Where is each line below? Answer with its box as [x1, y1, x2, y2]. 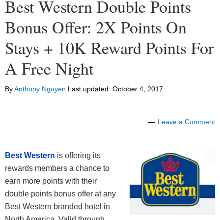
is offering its [55, 151, 101, 160]
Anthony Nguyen [14, 85, 66, 93]
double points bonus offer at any [5, 190, 116, 198]
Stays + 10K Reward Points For [5, 36, 214, 59]
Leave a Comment [158, 118, 215, 126]
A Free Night [5, 57, 93, 80]
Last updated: [66, 85, 112, 93]
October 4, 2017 [112, 85, 163, 93]
